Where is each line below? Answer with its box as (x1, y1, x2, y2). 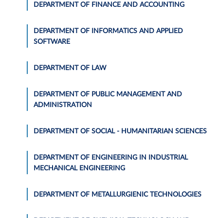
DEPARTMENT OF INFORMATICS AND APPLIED (34, 27, 183, 35)
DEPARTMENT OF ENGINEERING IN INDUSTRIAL (34, 154, 188, 161)
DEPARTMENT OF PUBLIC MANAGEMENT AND (34, 91, 182, 98)
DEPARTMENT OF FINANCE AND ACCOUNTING (34, 1, 184, 8)
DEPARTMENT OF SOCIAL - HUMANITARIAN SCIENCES (34, 127, 207, 135)
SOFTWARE (34, 38, 70, 45)
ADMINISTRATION (34, 101, 92, 109)
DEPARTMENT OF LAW (34, 64, 107, 72)
